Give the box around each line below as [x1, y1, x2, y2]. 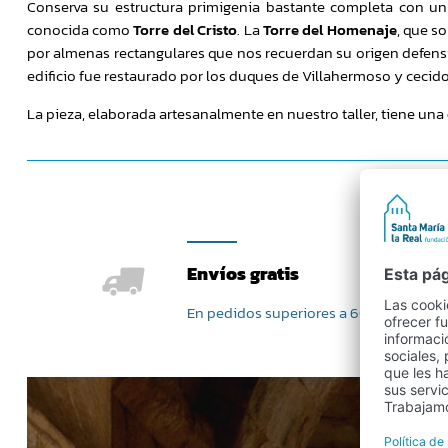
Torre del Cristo [133, 18, 238, 42]
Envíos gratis [187, 259, 300, 287]
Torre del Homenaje [262, 18, 397, 42]
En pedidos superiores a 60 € [187, 300, 382, 324]
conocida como [26, 18, 134, 42]
